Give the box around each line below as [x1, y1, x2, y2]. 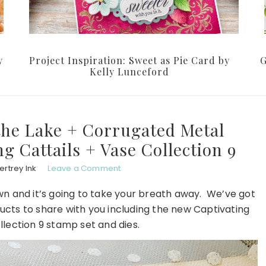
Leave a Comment [47, 163, 121, 175]
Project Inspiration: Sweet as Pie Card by [29, 54, 230, 67]
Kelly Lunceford [90, 65, 169, 78]
